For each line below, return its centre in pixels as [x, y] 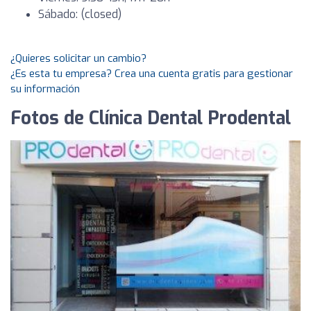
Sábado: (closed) [80, 14]
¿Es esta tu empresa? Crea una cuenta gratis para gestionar [152, 74]
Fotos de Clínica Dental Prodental [151, 118]
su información [45, 89]
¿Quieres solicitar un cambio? [78, 58]
